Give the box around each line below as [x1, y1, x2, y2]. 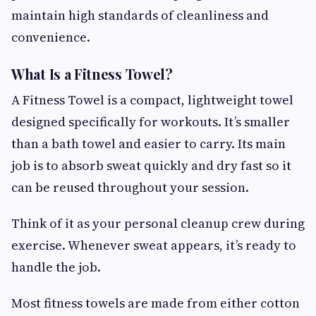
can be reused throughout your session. [11, 178, 249, 196]
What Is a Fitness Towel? [11, 63, 173, 83]
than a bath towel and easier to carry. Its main [11, 134, 286, 152]
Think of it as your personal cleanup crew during [11, 214, 305, 232]
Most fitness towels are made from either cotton [11, 293, 300, 312]
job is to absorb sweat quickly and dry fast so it [11, 156, 291, 174]
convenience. [11, 28, 90, 46]
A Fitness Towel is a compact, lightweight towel [11, 90, 293, 109]
